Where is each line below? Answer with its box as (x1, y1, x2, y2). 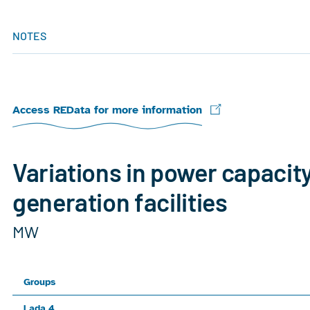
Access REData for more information (12, 103, 202, 118)
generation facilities (12, 187, 228, 217)
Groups (24, 276, 55, 289)
